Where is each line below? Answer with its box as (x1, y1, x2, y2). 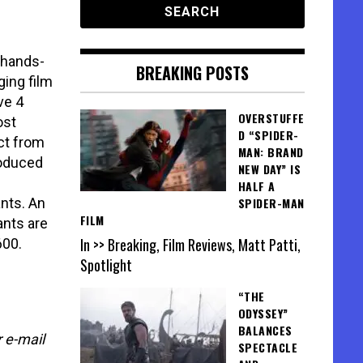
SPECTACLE (237, 339, 297, 357)
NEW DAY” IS (237, 160, 301, 177)
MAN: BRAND (237, 143, 304, 160)
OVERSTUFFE (237, 109, 305, 126)
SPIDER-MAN (237, 194, 305, 211)
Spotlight (79, 254, 132, 276)
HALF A (237, 177, 275, 194)
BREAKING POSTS (135, 61, 249, 85)
